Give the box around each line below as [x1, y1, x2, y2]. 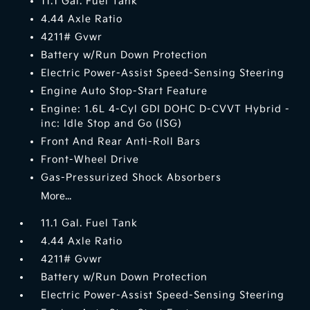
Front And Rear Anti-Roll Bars [41, 136, 201, 148]
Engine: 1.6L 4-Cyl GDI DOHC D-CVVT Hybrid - [41, 103, 291, 116]
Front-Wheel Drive [41, 154, 140, 166]
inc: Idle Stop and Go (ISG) [41, 118, 183, 130]
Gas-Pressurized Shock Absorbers [41, 172, 222, 184]
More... [41, 190, 72, 203]
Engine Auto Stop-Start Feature [41, 85, 208, 98]
